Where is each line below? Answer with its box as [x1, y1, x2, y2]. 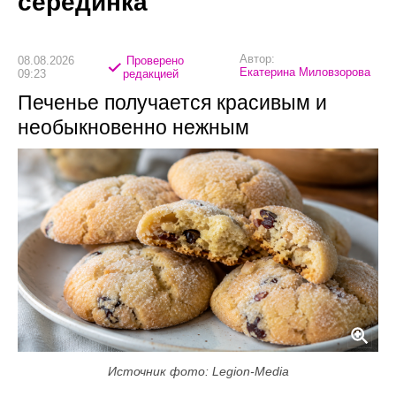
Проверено [122, 53, 184, 67]
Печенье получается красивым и [18, 91, 327, 115]
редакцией [122, 66, 179, 80]
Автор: [239, 52, 275, 66]
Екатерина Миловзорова [239, 65, 370, 80]
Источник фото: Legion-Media [107, 363, 289, 378]
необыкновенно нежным [18, 116, 249, 140]
